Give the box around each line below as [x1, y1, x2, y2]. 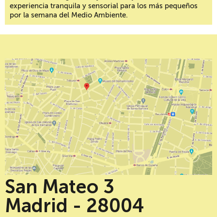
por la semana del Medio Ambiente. [10, 11, 128, 19]
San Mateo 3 [5, 175, 114, 199]
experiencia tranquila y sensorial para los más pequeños [10, 2, 198, 10]
